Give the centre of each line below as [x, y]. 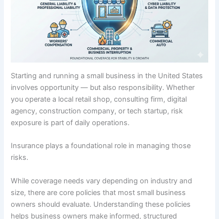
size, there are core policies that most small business [99, 192]
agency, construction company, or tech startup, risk [97, 111]
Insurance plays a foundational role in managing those [101, 146]
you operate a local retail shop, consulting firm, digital [99, 99]
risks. [20, 158]
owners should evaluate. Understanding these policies [101, 204]
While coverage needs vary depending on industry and [102, 181]
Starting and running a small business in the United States [107, 76]
